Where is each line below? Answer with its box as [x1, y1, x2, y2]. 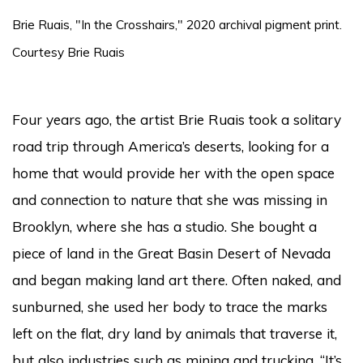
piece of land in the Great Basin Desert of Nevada [12, 244, 331, 262]
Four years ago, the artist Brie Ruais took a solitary [12, 110, 341, 128]
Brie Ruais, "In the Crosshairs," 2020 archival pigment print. [12, 15, 342, 32]
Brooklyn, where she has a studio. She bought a [12, 217, 317, 235]
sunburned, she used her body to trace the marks [12, 297, 327, 315]
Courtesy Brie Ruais [12, 43, 125, 60]
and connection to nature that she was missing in [12, 190, 327, 208]
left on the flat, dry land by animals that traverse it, [12, 324, 337, 342]
